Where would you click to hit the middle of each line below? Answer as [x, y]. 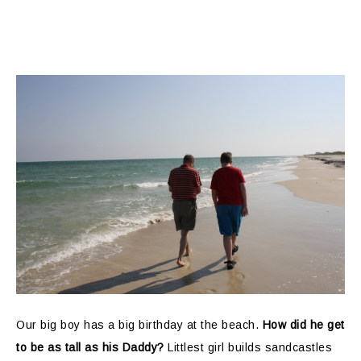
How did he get [303, 324]
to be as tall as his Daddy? [90, 347]
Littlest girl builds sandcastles [248, 347]
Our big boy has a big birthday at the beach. [139, 324]
